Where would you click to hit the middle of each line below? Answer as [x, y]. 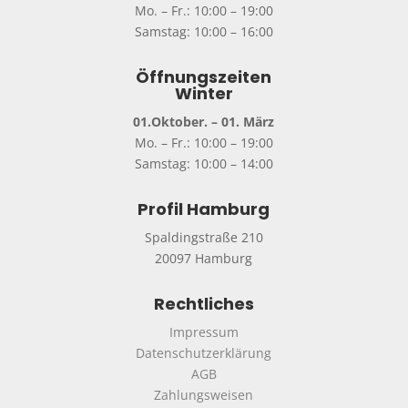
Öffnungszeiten [204, 77]
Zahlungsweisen [204, 395]
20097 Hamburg [204, 259]
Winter [204, 94]
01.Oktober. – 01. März [204, 122]
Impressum [204, 332]
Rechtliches [204, 304]
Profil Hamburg [204, 209]
